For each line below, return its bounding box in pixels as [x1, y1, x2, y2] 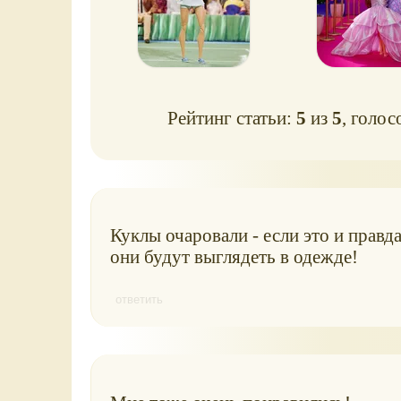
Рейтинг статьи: [167, 107, 297, 128]
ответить [115, 293, 163, 307]
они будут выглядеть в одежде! [109, 246, 358, 268]
